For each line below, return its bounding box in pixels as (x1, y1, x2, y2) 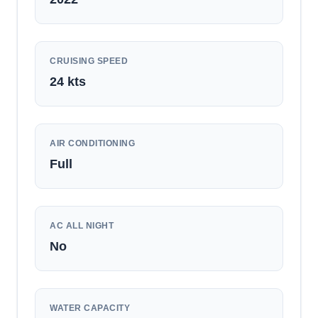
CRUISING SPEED (50, 56, 128, 66)
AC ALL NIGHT (50, 221, 114, 231)
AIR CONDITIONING (50, 138, 135, 148)
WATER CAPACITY (50, 303, 130, 313)
